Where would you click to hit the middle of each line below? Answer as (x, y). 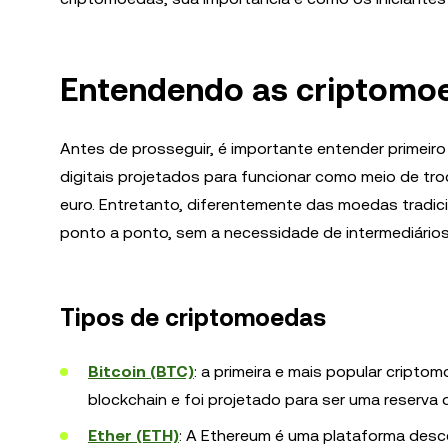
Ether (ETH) (133, 435)
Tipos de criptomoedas (193, 318)
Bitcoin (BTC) (141, 371)
